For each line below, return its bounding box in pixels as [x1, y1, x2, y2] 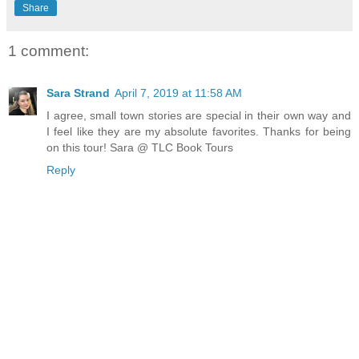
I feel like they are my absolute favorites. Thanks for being [46, 124, 351, 138]
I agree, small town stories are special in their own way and [46, 108, 351, 122]
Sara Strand [46, 86, 110, 99]
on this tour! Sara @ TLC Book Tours [46, 140, 233, 154]
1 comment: [8, 42, 89, 60]
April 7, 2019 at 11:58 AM [115, 86, 242, 99]
